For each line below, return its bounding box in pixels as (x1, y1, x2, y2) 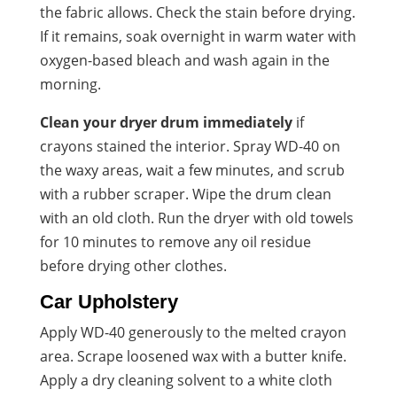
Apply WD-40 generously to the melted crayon (39, 322, 346, 342)
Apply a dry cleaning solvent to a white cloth (39, 370, 332, 390)
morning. (39, 74, 101, 94)
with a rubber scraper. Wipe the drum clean (39, 183, 331, 204)
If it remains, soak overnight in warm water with (39, 26, 356, 46)
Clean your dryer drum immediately (39, 112, 292, 132)
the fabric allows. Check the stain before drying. (39, 2, 355, 22)
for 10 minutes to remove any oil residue (39, 231, 311, 252)
